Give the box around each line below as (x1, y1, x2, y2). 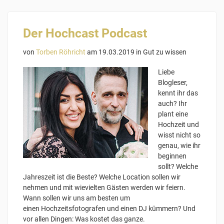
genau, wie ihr (158, 141, 200, 150)
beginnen (158, 152, 186, 160)
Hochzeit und (158, 120, 199, 129)
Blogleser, (158, 78, 187, 87)
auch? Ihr (158, 99, 187, 108)
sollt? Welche (158, 162, 198, 171)
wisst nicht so (158, 131, 200, 139)
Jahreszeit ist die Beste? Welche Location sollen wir (23, 173, 180, 181)
